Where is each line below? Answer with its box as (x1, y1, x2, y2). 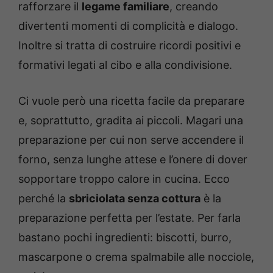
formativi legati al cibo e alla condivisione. (18, 58, 232, 72)
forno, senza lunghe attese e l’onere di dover (18, 153, 247, 166)
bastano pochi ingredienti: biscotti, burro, (18, 231, 232, 244)
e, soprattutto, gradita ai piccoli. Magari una (18, 114, 243, 127)
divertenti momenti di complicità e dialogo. (18, 19, 238, 33)
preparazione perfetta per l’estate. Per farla (18, 211, 241, 225)
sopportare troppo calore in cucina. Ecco (18, 172, 230, 186)
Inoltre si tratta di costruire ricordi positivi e (18, 39, 241, 52)
